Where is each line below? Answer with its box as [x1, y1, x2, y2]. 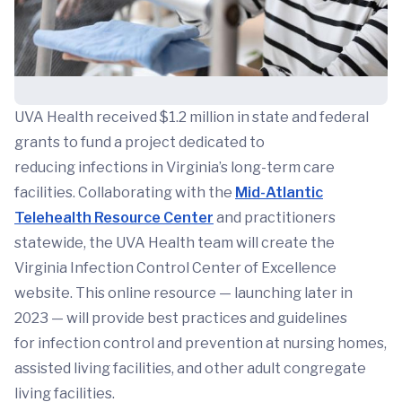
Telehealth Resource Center [14, 208, 214, 226]
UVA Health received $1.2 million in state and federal [14, 108, 369, 126]
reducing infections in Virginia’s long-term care [14, 158, 335, 176]
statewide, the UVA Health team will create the [14, 233, 335, 251]
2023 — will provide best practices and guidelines [14, 309, 347, 327]
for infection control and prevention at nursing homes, [14, 334, 387, 352]
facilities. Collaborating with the [14, 183, 235, 201]
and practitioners [214, 208, 336, 226]
